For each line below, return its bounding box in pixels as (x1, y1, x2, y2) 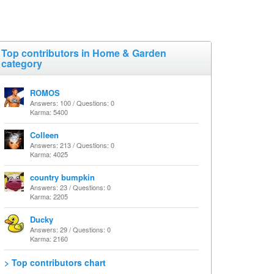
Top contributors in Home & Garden (1, 46, 166, 60)
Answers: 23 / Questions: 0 (30, 182, 111, 192)
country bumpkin (30, 171, 95, 183)
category (1, 56, 42, 70)
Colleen (30, 129, 59, 141)
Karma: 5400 (30, 107, 68, 117)
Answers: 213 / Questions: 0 (30, 140, 114, 150)
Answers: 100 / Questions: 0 (30, 98, 114, 108)
